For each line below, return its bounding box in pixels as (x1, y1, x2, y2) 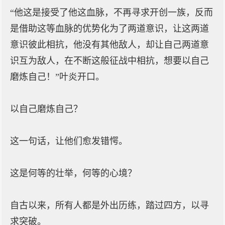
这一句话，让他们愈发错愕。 (10, 136, 128, 146)
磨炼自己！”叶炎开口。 (10, 72, 104, 82)
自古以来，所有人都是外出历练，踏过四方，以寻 (10, 200, 209, 210)
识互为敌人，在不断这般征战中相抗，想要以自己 (10, 56, 209, 66)
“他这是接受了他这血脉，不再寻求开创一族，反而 (10, 8, 213, 18)
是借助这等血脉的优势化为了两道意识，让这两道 (10, 24, 209, 34)
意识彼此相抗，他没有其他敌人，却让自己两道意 (10, 40, 209, 50)
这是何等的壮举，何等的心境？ (10, 168, 137, 178)
